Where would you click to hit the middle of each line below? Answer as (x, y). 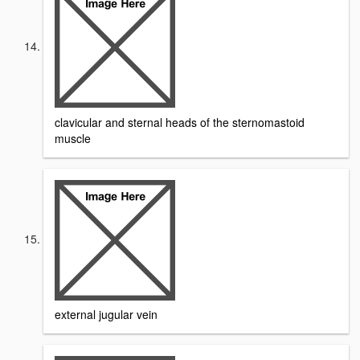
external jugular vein (106, 315)
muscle (73, 138)
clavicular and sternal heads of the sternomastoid (180, 122)
